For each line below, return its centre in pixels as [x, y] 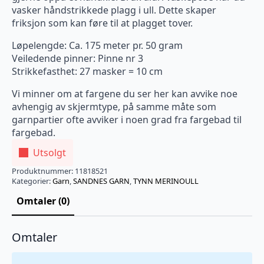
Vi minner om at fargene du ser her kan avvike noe [125, 94]
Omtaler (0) [43, 201]
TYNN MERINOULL [166, 181]
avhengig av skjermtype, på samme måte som [114, 107]
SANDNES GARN [101, 181]
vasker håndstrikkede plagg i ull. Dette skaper [114, 10]
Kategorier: [32, 181]
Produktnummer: [43, 171]
